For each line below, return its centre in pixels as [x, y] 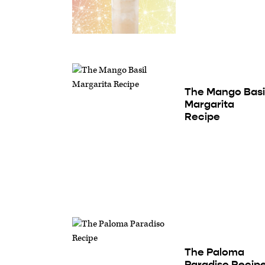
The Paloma [215, 252]
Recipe [203, 117]
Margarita [210, 104]
